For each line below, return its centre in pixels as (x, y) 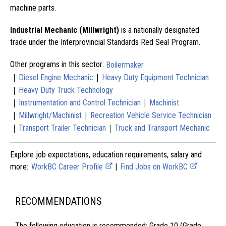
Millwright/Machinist (50, 115)
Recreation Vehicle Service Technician (151, 115)
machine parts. (33, 8)
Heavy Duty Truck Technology (66, 90)
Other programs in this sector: (57, 64)
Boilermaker (125, 65)
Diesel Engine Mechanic (56, 77)
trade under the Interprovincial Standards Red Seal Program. (105, 42)
